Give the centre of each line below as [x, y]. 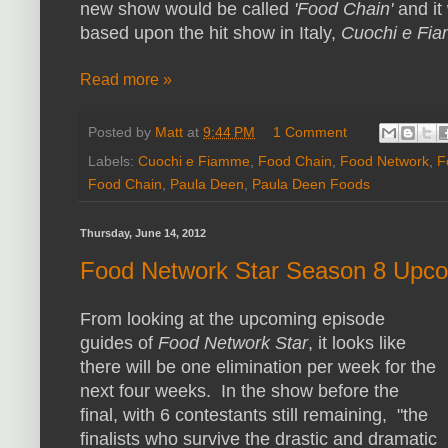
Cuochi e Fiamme [194, 160]
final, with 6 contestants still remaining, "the [254, 414]
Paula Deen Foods [311, 183]
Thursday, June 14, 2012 [143, 232]
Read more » [126, 79]
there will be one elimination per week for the [258, 366]
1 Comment [310, 131]
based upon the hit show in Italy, [210, 32]
